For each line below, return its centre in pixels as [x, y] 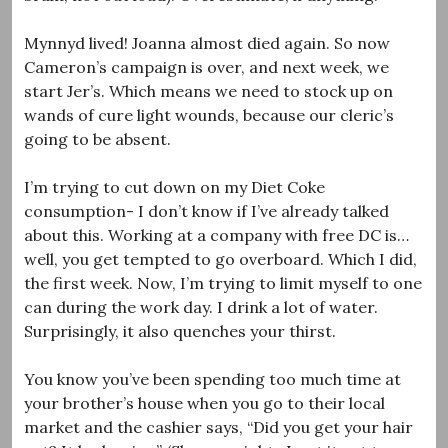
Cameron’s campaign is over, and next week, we [206, 66]
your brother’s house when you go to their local [204, 402]
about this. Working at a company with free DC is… [216, 234]
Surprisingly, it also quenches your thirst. [180, 330]
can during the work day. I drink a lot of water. [201, 306]
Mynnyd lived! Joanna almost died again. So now [207, 42]
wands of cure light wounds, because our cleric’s [209, 114]
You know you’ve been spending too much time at [212, 378]
